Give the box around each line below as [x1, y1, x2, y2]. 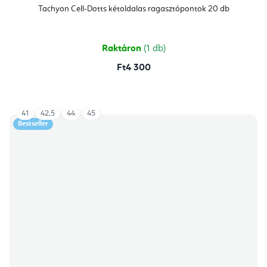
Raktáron [101, 44, 144, 54]
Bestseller [18, 120, 48, 128]
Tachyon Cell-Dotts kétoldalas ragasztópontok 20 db [38, 4, 229, 13]
